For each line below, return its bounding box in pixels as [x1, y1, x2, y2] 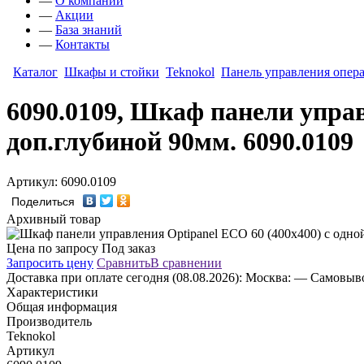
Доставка [6, 270, 58, 284]
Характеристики [6, 284, 98, 299]
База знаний [55, 23, 122, 37]
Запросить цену [6, 255, 93, 270]
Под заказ [102, 240, 155, 255]
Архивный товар [6, 211, 101, 226]
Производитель [6, 314, 92, 328]
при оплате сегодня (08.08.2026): [61, 270, 242, 284]
